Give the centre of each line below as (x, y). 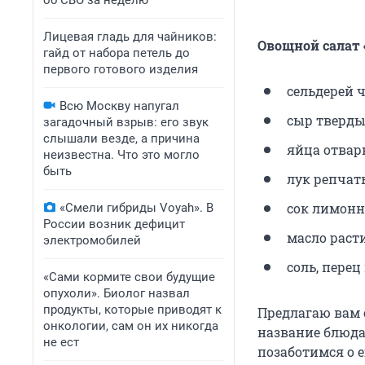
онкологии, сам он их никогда (131, 326)
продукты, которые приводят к (132, 310)
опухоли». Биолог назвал (117, 293)
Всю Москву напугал (119, 106)
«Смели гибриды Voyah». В (136, 208)
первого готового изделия (121, 69)
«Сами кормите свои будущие (129, 277)
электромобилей (92, 240)
